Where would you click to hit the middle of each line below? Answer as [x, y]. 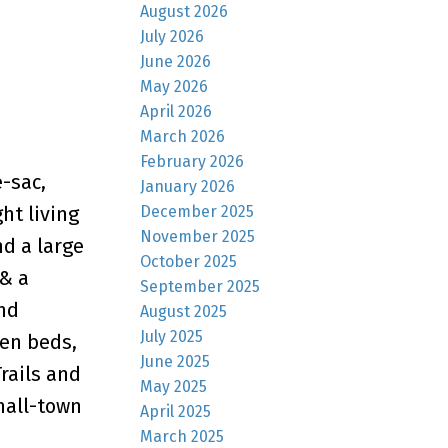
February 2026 [192, 161]
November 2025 [198, 236]
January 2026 [188, 186]
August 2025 [184, 311]
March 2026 [183, 136]
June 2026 [176, 61]
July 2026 [172, 36]
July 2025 [172, 336]
